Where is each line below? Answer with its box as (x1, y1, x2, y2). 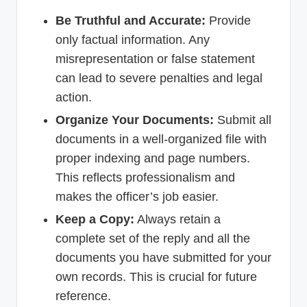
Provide (206, 14, 251, 28)
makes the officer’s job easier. (56, 190, 219, 204)
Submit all (214, 113, 271, 127)
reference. (56, 289, 111, 304)
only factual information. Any (56, 33, 210, 47)
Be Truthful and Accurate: (56, 14, 206, 28)
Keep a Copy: (56, 212, 134, 227)
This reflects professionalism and (56, 171, 235, 185)
